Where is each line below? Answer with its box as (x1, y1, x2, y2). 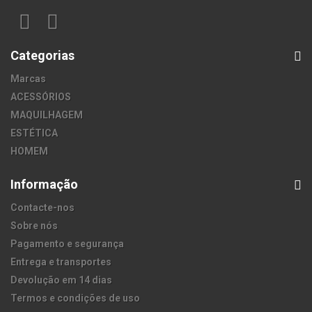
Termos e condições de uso (10, 292, 140, 304)
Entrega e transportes (10, 256, 111, 268)
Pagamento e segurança (10, 238, 124, 250)
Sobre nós (10, 220, 58, 232)
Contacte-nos (10, 202, 75, 214)
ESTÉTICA (10, 127, 58, 139)
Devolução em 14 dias (10, 274, 112, 286)
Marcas (10, 73, 46, 85)
